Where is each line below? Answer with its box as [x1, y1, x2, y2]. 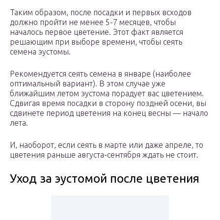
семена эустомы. [10, 47, 71, 56]
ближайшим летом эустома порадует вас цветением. [10, 89, 204, 98]
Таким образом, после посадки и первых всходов [10, 8, 192, 17]
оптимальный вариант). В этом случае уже [10, 79, 165, 88]
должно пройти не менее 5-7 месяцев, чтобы [10, 18, 176, 27]
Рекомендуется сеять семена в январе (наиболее [10, 69, 191, 79]
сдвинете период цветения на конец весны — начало [10, 109, 208, 118]
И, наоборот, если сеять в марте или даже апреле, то [10, 140, 203, 150]
